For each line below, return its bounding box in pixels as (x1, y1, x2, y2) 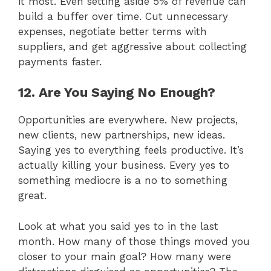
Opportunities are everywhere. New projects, (18, 114, 238, 126)
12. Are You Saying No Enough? (18, 85, 215, 100)
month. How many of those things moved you (18, 235, 250, 247)
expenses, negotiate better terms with (18, 25, 207, 38)
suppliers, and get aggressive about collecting (18, 40, 247, 53)
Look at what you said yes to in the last (18, 220, 218, 232)
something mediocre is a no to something (18, 174, 227, 187)
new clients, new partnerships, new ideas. (18, 129, 225, 142)
